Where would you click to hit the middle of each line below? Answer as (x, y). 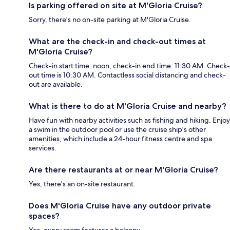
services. (43, 148)
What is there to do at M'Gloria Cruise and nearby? (128, 106)
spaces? (44, 216)
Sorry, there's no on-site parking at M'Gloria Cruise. (110, 19)
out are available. (56, 84)
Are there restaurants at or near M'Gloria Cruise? (123, 169)
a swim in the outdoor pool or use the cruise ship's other (117, 129)
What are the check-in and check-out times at (117, 41)
